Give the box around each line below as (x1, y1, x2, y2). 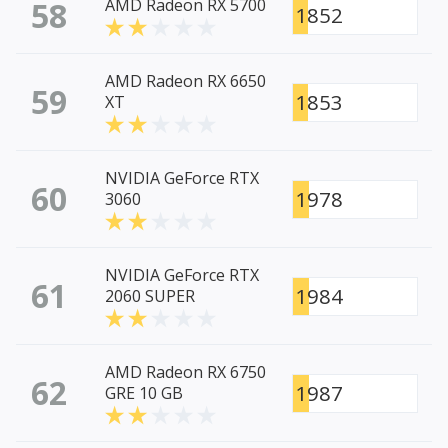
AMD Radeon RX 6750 (105, 361, 266, 384)
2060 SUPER (105, 285, 195, 308)
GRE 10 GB (105, 382, 183, 405)
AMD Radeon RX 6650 (105, 70, 266, 93)
